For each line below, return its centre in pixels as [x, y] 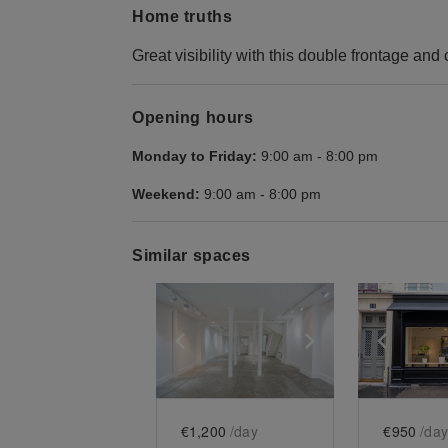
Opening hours [193, 118]
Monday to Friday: [194, 156]
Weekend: [166, 194]
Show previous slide [280, 339]
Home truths [182, 16]
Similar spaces [191, 255]
